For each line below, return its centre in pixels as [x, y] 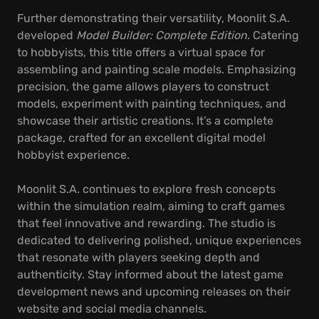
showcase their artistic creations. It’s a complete [145, 121]
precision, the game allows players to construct [143, 87]
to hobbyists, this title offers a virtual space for [141, 52]
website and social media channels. [112, 309]
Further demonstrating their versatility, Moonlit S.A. [153, 18]
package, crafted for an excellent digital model [141, 138]
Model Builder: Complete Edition [162, 35]
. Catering [273, 35]
